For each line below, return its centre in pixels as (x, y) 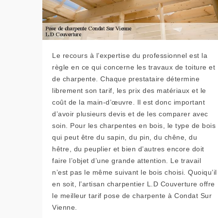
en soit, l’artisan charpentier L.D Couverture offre (134, 184)
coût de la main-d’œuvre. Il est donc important (128, 102)
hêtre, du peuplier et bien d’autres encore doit (128, 149)
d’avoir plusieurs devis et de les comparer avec (130, 114)
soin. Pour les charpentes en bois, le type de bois (134, 126)
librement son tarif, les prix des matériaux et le (129, 91)
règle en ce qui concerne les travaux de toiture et (134, 67)
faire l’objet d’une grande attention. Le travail (127, 161)
